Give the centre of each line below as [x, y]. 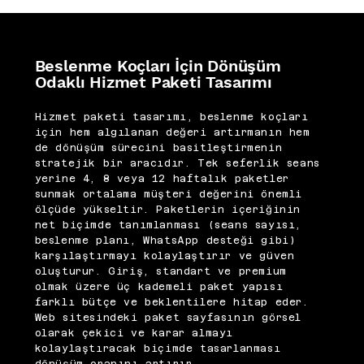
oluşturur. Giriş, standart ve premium [160, 271]
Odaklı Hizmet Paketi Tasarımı [153, 82]
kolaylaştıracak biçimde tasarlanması [158, 348]
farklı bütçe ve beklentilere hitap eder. [171, 302]
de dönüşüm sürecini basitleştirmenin [158, 147]
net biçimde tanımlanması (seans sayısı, [168, 225]
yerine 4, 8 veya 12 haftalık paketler [162, 178]
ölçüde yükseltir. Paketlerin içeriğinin [167, 209]
